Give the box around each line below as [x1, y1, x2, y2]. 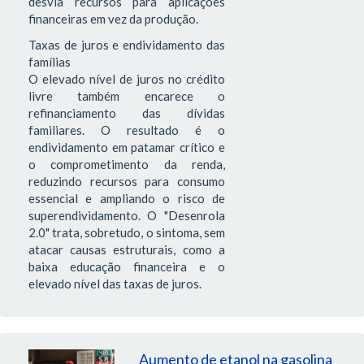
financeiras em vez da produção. [28, 11, 198, 27]
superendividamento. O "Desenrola [28, 207, 225, 223]
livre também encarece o [28, 88, 225, 103]
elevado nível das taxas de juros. [28, 275, 204, 291]
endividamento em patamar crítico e [28, 139, 225, 154]
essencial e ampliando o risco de [28, 190, 225, 206]
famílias [28, 54, 71, 69]
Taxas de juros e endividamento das [28, 37, 225, 52]
